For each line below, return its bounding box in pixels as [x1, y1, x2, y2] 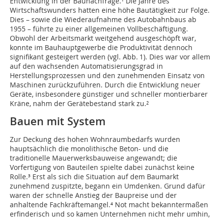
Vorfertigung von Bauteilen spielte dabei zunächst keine [10, 163, 194, 172]
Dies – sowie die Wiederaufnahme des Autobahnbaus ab [10, 15, 196, 25]
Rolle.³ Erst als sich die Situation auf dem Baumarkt [10, 172, 179, 182]
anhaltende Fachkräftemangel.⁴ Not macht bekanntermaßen [10, 200, 208, 210]
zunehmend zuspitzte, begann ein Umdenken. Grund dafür [10, 181, 205, 191]
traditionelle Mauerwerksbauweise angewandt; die [10, 153, 177, 163]
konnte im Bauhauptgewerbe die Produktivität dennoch [10, 43, 192, 53]
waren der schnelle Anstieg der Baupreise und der [10, 191, 177, 200]
